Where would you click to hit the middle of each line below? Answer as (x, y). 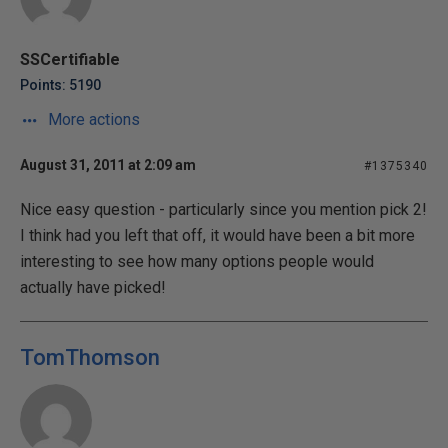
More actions (92, 119)
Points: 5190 (60, 85)
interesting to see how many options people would (197, 261)
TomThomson (90, 357)
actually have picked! (93, 287)
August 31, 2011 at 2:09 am (108, 165)
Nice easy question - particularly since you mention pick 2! (223, 209)
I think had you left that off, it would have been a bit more (217, 235)
